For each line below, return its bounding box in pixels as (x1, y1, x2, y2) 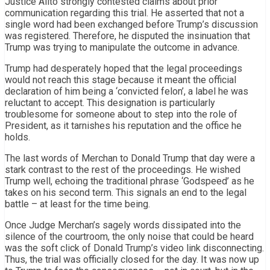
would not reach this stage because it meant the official (5, 74, 236, 86)
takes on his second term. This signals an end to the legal (5, 186, 246, 198)
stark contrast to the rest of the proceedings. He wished (5, 163, 240, 175)
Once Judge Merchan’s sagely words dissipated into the (5, 219, 241, 231)
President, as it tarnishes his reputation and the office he (5, 119, 242, 131)
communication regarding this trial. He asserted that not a (5, 7, 244, 19)
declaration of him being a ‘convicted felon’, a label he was (5, 85, 248, 97)
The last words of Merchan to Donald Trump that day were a (5, 152, 255, 164)
